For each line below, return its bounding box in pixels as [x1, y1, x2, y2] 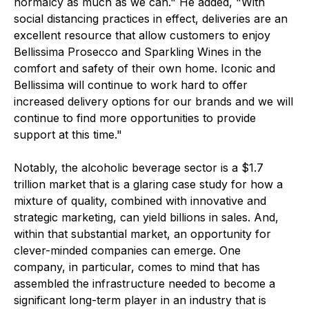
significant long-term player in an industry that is [14, 293, 266, 307]
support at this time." [14, 128, 122, 141]
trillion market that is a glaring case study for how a [14, 177, 283, 191]
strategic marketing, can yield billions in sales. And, [14, 210, 279, 224]
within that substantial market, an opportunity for [14, 227, 271, 241]
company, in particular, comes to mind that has [14, 260, 260, 274]
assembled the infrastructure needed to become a [14, 277, 275, 290]
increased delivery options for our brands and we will [14, 94, 293, 108]
